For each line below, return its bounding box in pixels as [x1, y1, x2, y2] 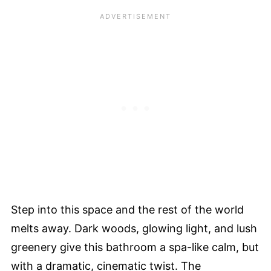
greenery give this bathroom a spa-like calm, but [11, 240, 259, 253]
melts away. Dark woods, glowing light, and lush [11, 221, 257, 235]
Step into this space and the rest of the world [11, 203, 244, 216]
